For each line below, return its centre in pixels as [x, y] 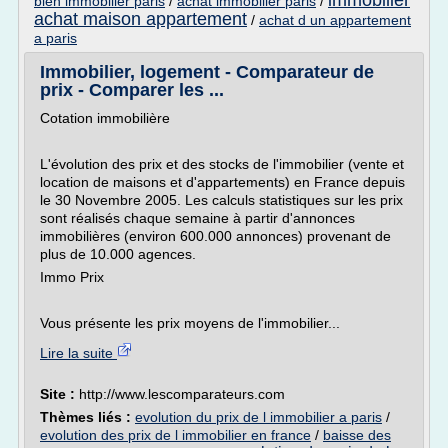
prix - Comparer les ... [132, 90]
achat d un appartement [335, 20]
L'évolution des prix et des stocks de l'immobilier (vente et [222, 164]
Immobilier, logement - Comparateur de [207, 72]
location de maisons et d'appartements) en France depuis [222, 182]
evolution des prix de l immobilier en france [175, 435]
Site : [59, 394]
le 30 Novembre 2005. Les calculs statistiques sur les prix [221, 200]
